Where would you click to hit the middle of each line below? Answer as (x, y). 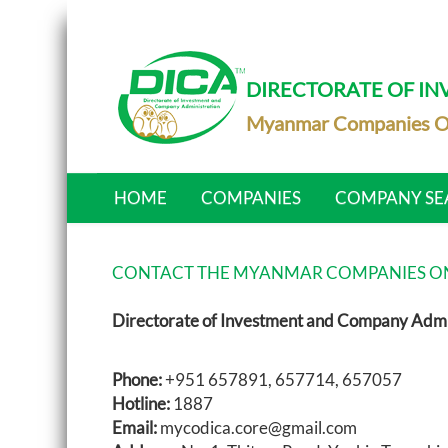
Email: (135, 427)
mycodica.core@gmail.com (257, 427)
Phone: (137, 379)
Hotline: (143, 403)
